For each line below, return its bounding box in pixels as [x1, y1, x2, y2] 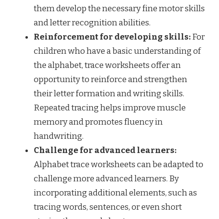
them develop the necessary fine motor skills [34, 3, 205, 14]
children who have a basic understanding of [34, 45, 201, 56]
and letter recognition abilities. [34, 17, 151, 28]
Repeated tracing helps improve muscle [34, 102, 186, 113]
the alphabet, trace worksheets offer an [34, 60, 181, 70]
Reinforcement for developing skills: [34, 31, 191, 42]
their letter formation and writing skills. [34, 88, 184, 99]
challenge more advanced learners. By [34, 173, 179, 184]
